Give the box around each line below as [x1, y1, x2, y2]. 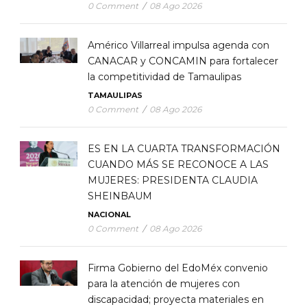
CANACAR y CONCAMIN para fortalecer [88, 55, 278, 68]
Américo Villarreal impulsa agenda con [88, 39, 269, 52]
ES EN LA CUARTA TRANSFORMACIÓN [88, 143, 280, 156]
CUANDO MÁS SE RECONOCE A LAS [88, 158, 269, 171]
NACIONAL [88, 210, 131, 220]
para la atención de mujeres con [88, 278, 240, 291]
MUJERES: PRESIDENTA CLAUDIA [88, 174, 258, 187]
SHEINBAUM [88, 190, 152, 203]
